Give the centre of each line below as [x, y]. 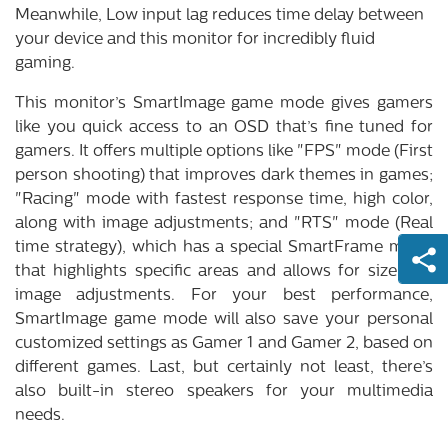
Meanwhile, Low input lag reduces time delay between [219, 15]
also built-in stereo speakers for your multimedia [224, 391]
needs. [40, 415]
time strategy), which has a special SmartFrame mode [224, 247]
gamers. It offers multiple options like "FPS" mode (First [224, 151]
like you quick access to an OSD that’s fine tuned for [224, 127]
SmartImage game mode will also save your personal [224, 319]
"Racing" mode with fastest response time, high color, [224, 199]
